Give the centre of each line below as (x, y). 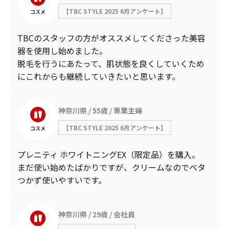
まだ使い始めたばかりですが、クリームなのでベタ (111, 167)
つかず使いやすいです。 (62, 180)
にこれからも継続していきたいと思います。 (98, 76)
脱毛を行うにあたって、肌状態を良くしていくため (111, 63)
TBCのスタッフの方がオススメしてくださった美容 (111, 38)
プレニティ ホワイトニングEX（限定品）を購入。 (108, 154)
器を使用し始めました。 (62, 51)
